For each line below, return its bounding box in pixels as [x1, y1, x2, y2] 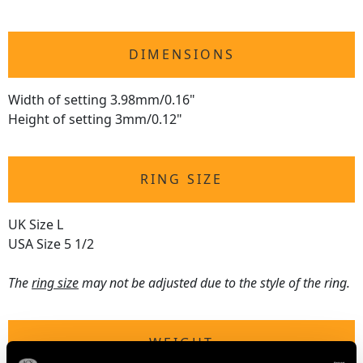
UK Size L [8, 216, 63, 234]
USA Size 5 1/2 [8, 235, 94, 254]
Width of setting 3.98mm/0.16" [8, 91, 195, 109]
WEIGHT [149, 334, 214, 352]
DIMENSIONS [128, 45, 235, 64]
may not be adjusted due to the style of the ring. [79, 274, 350, 293]
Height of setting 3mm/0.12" [8, 110, 182, 129]
